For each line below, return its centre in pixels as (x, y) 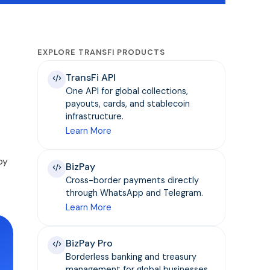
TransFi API (91, 77)
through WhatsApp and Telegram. (135, 193)
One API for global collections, (127, 91)
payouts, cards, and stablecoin (128, 104)
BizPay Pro (89, 243)
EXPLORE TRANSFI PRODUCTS (102, 52)
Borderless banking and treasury (131, 257)
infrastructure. (95, 116)
